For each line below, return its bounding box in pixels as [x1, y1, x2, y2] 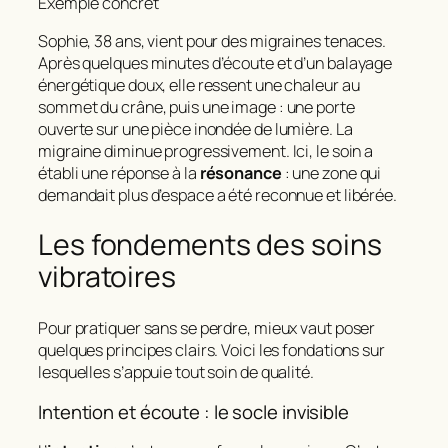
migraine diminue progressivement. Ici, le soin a [38, 139, 374, 162]
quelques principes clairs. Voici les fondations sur [38, 339, 385, 362]
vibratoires [38, 257, 176, 297]
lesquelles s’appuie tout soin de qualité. [38, 361, 314, 384]
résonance [199, 161, 282, 184]
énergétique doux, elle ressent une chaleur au [38, 73, 360, 96]
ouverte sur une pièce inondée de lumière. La [38, 117, 353, 140]
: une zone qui [281, 161, 382, 184]
